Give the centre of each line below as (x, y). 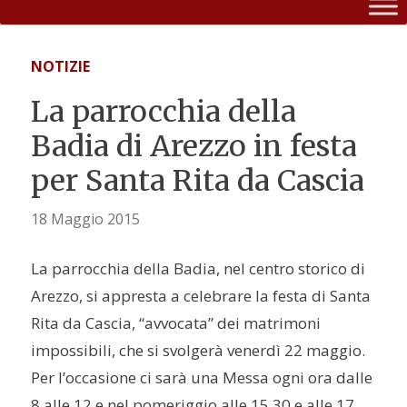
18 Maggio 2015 (86, 218)
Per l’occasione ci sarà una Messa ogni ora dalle (202, 378)
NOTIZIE (61, 66)
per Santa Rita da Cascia (198, 180)
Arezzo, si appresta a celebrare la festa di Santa (201, 296)
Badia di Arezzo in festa (194, 146)
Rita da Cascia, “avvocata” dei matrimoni (176, 323)
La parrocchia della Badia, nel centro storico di (199, 269)
